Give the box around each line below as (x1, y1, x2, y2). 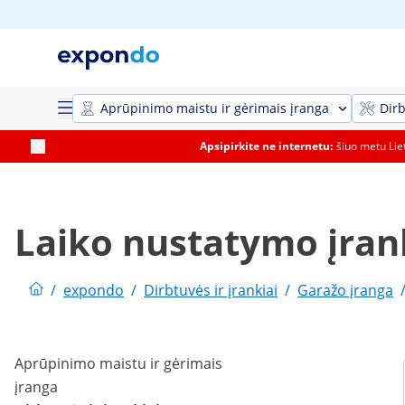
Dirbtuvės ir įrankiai (144, 280, 278, 300)
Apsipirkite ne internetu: (199, 138, 333, 154)
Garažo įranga (297, 280, 393, 300)
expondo (63, 280, 124, 300)
